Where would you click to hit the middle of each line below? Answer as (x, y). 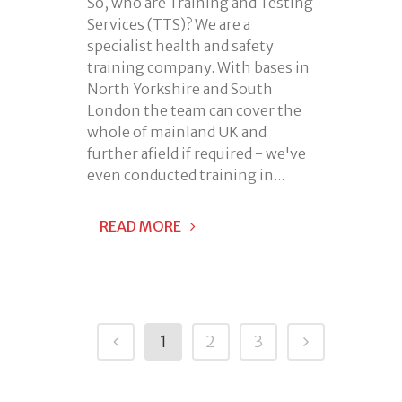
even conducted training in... (186, 175)
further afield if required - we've (197, 154)
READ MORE (140, 227)
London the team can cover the (194, 111)
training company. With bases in (198, 68)
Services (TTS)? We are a (169, 25)
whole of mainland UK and (177, 132)
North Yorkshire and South (180, 89)
